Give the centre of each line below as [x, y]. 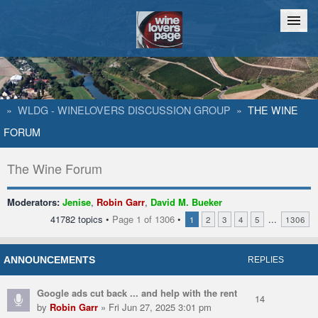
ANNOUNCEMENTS [49, 260]
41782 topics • [81, 219]
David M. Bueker [186, 202]
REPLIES [266, 260]
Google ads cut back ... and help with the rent [137, 293]
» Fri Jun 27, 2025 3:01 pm [155, 307]
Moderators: [33, 202]
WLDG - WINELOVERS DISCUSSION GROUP [124, 110]
